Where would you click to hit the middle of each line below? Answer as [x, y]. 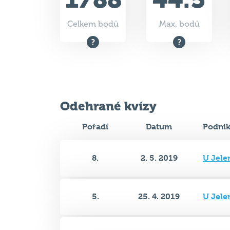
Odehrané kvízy [108, 106]
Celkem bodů [93, 24]
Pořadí [95, 126]
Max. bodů [179, 24]
